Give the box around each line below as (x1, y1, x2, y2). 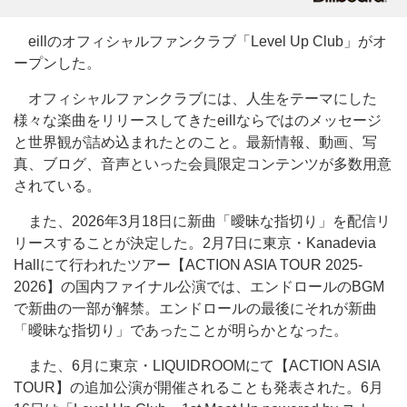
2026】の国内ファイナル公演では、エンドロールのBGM (14, 279, 384, 294)
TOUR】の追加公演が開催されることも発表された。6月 (14, 380, 383, 395)
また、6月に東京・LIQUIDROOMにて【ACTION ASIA (14, 358, 380, 373)
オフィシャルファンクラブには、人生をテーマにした (14, 91, 377, 106)
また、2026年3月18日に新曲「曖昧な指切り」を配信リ (14, 213, 391, 229)
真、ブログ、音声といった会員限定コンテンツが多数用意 (14, 156, 392, 172)
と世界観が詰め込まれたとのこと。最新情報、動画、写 (14, 134, 377, 150)
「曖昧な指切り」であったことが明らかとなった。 (14, 323, 348, 338)
